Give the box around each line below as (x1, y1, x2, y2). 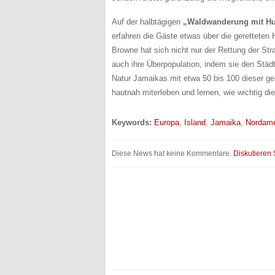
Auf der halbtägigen (112, 17, 183, 27)
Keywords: (112, 118, 152, 128)
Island (184, 118, 206, 128)
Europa (154, 118, 179, 128)
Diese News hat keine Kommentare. (112, 149, 233, 157)
